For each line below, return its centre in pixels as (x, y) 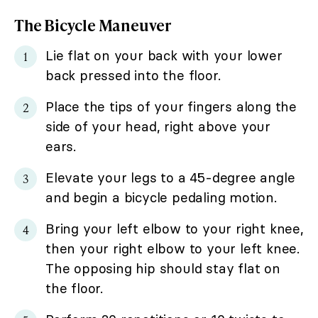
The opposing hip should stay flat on (163, 268)
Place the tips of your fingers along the (171, 106)
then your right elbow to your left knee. (172, 248)
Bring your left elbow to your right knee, (175, 228)
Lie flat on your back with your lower (164, 55)
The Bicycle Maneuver (93, 25)
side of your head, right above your (158, 126)
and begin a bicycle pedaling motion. (161, 197)
